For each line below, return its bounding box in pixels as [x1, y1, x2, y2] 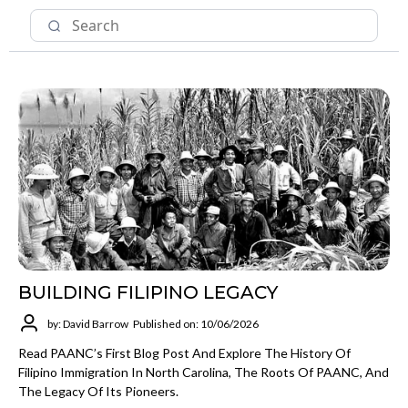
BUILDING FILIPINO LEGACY [18, 281, 278, 304]
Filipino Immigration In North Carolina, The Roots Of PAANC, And [18, 364, 389, 381]
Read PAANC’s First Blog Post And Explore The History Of [18, 345, 351, 362]
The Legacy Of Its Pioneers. [18, 383, 178, 400]
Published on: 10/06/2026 [133, 316, 259, 331]
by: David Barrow [47, 316, 128, 331]
